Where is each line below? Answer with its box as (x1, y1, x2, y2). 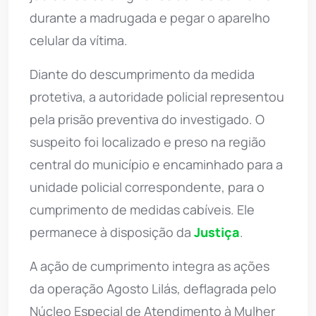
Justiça (194, 223, 240, 241)
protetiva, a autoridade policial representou (30, 87, 284, 105)
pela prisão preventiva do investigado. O (30, 110, 265, 128)
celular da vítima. (30, 31, 128, 49)
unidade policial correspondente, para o (30, 178, 265, 195)
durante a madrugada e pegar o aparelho (30, 8, 270, 26)
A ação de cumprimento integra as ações (30, 257, 269, 274)
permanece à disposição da (30, 223, 194, 241)
